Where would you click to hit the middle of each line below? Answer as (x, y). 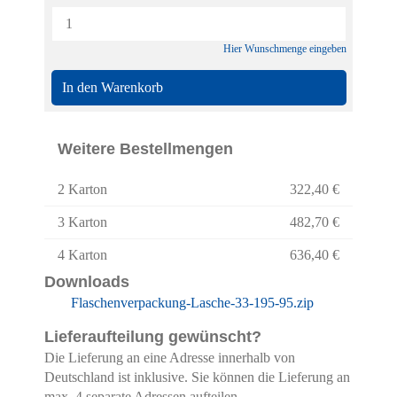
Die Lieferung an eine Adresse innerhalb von (170, 358)
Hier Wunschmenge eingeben (284, 48)
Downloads (87, 282)
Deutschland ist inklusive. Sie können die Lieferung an (197, 377)
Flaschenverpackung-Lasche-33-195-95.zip (192, 303)
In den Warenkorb (112, 87)
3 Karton (82, 222)
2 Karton (82, 189)
